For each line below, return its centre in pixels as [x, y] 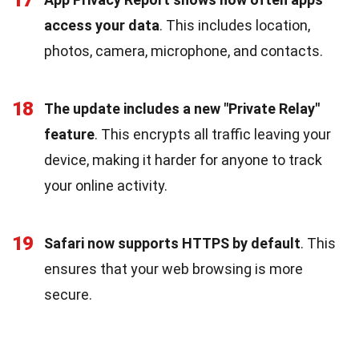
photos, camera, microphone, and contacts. [184, 50]
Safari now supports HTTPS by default [172, 243]
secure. [68, 294]
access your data [102, 25]
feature [69, 134]
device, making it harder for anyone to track [183, 159]
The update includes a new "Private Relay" [182, 108]
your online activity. [106, 185]
